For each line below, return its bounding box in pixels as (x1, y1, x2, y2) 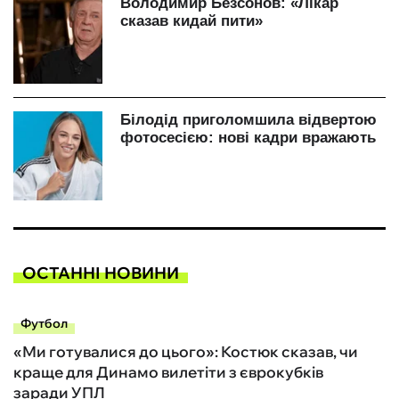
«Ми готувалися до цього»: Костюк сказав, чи (13, 342, 358, 362)
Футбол (20, 315, 68, 332)
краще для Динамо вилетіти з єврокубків (13, 362, 323, 382)
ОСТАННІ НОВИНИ (22, 262, 179, 283)
